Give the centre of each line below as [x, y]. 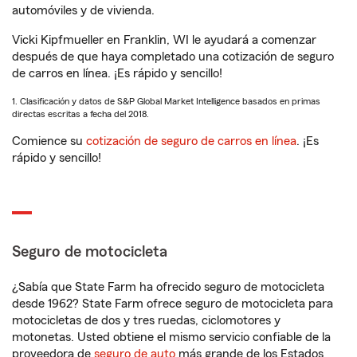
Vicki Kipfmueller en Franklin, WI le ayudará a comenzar [164, 40]
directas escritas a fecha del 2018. [80, 114]
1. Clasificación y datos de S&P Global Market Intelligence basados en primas [166, 101]
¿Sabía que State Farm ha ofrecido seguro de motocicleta [168, 287]
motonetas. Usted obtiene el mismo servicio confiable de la [171, 337]
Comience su [49, 141]
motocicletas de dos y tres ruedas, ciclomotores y [146, 320]
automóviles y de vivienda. [83, 10]
